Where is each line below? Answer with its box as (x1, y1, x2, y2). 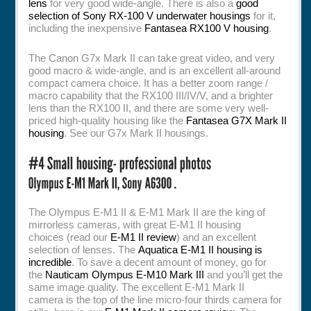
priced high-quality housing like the (28, 114, 187, 126)
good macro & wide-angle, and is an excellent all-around (28, 64, 281, 76)
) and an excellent (176, 230, 257, 243)
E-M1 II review (110, 230, 177, 243)
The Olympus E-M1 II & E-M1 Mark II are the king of (28, 205, 266, 218)
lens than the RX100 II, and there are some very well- (28, 101, 269, 114)
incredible (28, 255, 72, 268)
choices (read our (28, 230, 111, 243)
